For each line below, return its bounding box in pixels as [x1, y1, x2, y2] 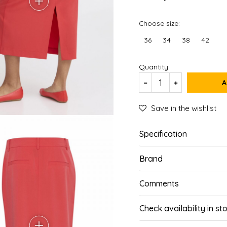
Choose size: [139, 19, 180, 27]
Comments [139, 178, 179, 188]
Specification [139, 129, 187, 139]
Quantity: [139, 62, 170, 71]
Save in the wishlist [151, 103, 216, 113]
